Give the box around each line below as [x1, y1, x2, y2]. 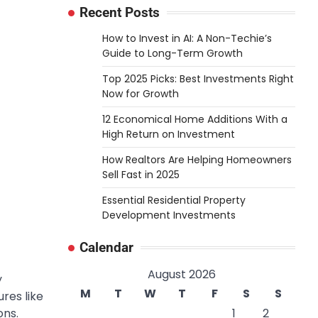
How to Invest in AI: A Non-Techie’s [102, 31, 272, 45]
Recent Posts [79, 4, 160, 21]
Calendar [79, 239, 133, 256]
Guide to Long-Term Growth [102, 46, 243, 60]
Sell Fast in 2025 [102, 168, 180, 182]
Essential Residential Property [102, 193, 246, 207]
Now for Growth [102, 87, 179, 101]
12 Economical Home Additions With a [102, 112, 287, 126]
